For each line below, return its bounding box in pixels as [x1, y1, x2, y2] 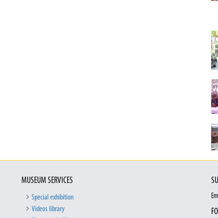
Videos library [32, 205, 65, 214]
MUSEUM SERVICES [21, 176, 73, 186]
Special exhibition [32, 194, 73, 202]
